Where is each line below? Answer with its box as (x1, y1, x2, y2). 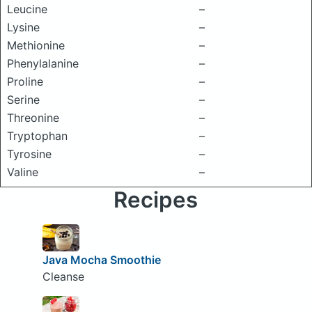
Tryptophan (7, 129, 68, 143)
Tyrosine (7, 147, 52, 161)
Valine (7, 165, 38, 179)
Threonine (7, 111, 59, 125)
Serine (7, 93, 40, 107)
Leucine (7, 2, 47, 16)
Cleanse (42, 270, 84, 284)
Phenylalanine (7, 56, 79, 70)
